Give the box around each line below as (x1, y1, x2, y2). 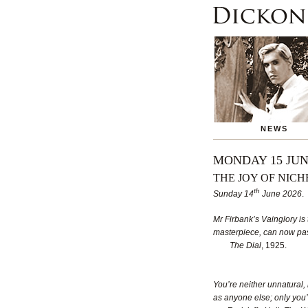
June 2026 (259, 189, 302, 199)
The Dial (212, 241, 261, 251)
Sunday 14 (212, 189, 254, 199)
